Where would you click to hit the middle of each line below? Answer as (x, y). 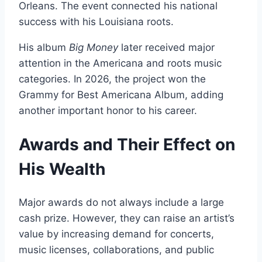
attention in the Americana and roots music (120, 63)
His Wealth (62, 169)
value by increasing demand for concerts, (116, 234)
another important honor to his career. (108, 110)
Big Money (94, 47)
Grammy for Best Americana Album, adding (121, 94)
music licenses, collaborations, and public (116, 250)
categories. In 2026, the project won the (112, 79)
